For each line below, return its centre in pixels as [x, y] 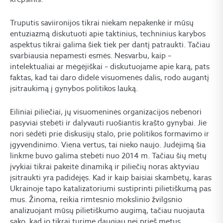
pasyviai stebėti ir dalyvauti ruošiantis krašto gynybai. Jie [108, 123]
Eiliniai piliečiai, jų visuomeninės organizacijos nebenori [106, 112]
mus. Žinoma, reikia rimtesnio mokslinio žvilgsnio [96, 199]
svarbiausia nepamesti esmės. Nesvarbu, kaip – [91, 56]
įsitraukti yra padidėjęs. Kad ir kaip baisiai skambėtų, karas [111, 177]
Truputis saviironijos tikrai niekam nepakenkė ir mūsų [102, 23]
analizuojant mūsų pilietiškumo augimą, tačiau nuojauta [107, 210]
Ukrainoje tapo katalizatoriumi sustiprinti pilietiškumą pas [111, 188]
